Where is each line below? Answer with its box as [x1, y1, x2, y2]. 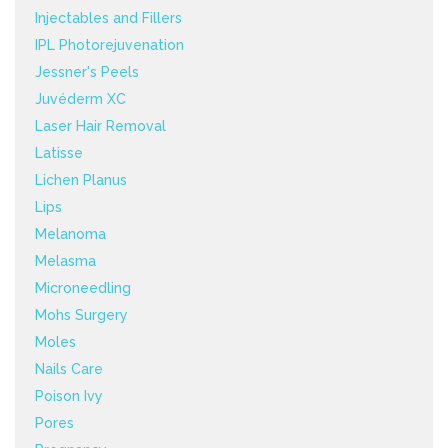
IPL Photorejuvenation [35, 37, 184, 54]
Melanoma [35, 226, 106, 243]
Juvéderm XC [35, 91, 126, 108]
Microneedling [35, 280, 131, 297]
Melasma [35, 253, 96, 270]
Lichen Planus [35, 172, 127, 189]
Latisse [35, 145, 83, 162]
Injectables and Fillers [35, 10, 182, 27]
